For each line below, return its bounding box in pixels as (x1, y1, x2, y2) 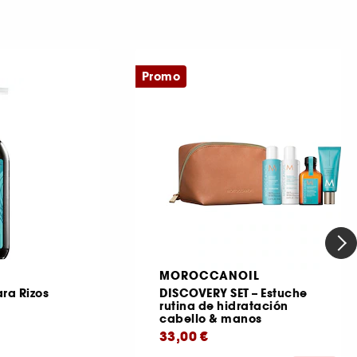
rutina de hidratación (159, 298, 288, 315)
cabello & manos (159, 311, 262, 328)
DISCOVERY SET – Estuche (159, 285, 308, 302)
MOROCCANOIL (159, 268, 260, 284)
